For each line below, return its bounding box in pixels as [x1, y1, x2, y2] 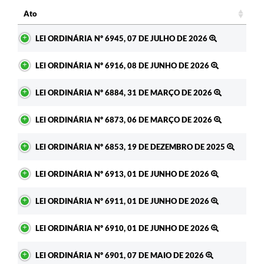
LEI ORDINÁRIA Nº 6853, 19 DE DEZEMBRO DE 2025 [35, 142, 227, 152]
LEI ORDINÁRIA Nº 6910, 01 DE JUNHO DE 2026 [35, 223, 211, 233]
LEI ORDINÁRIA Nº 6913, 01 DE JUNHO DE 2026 [35, 169, 211, 179]
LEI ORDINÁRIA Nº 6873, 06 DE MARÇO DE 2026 [35, 115, 214, 125]
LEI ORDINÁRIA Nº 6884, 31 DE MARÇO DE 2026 [35, 88, 214, 98]
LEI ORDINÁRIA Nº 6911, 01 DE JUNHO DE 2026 [35, 196, 211, 206]
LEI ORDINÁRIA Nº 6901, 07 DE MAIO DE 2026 [35, 250, 206, 260]
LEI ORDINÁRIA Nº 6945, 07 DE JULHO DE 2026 [35, 34, 209, 44]
